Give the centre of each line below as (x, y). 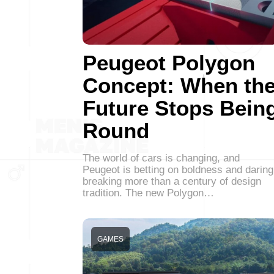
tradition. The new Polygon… (148, 193)
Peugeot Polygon (169, 63)
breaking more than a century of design (172, 181)
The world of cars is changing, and (161, 158)
